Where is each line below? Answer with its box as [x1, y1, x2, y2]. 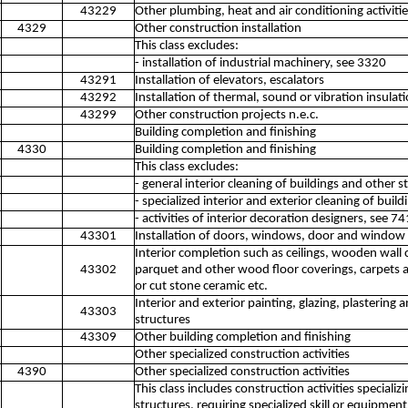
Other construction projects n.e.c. [135, 108, 319, 122]
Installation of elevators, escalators [135, 74, 324, 87]
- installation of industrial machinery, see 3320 [135, 56, 386, 70]
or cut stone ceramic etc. [135, 280, 268, 293]
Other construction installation [135, 22, 301, 36]
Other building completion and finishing [135, 331, 351, 344]
